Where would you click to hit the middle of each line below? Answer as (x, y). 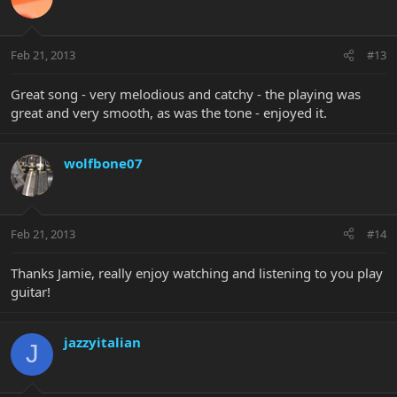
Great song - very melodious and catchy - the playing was (186, 94)
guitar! (31, 291)
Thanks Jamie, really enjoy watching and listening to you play (197, 272)
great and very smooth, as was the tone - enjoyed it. (169, 113)
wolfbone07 (103, 163)
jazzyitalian (102, 342)
